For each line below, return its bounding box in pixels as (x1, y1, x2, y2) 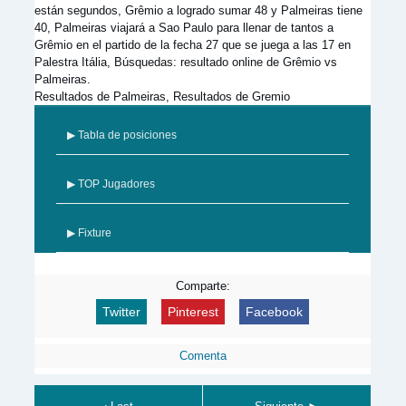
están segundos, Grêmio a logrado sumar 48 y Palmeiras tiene (34, 4, 362, 17)
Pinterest (168, 304, 218, 319)
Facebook (246, 304, 303, 319)
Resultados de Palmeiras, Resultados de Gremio (34, 90, 290, 103)
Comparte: (175, 279, 230, 293)
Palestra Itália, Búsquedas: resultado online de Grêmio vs (34, 55, 337, 69)
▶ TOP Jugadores (67, 179, 155, 189)
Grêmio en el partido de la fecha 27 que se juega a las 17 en (34, 38, 351, 52)
